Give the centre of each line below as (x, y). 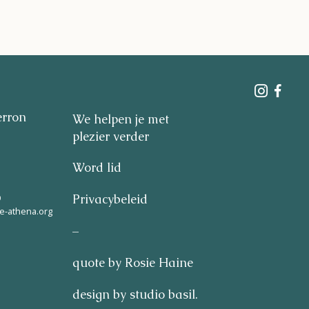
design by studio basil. (136, 295)
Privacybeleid (110, 200)
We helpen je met (121, 120)
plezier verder (111, 137)
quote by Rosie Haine (133, 263)
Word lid (97, 168)
